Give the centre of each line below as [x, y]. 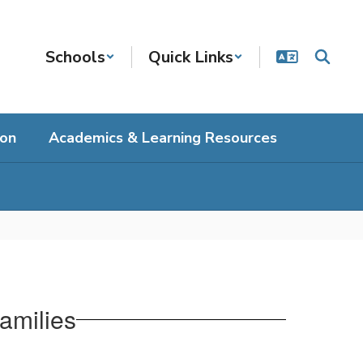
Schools [75, 57]
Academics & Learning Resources [163, 138]
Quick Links [191, 57]
